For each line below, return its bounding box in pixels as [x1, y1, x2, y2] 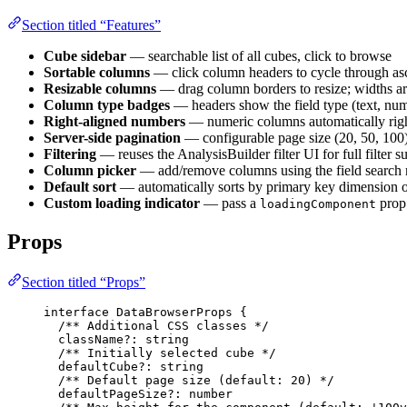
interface [44, 305, 109, 320]
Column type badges [44, 97, 170, 114]
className [58, 333, 124, 347]
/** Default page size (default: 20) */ [58, 373, 334, 388]
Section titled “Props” [22, 274, 145, 291]
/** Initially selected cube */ [58, 346, 276, 361]
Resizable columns [44, 81, 156, 97]
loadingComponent [260, 197, 376, 212]
